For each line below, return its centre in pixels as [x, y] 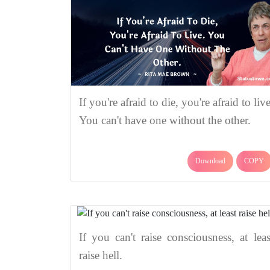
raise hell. [100, 255]
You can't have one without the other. [165, 120]
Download [210, 161]
